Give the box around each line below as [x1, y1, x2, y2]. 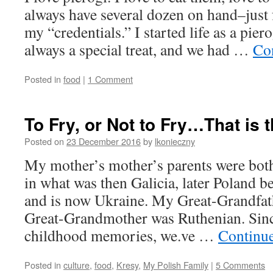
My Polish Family [143, 258, 208, 271]
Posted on [24, 135, 64, 147]
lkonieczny [155, 135, 195, 147]
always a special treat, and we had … [24, 39, 253, 60]
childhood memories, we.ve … [24, 225, 218, 246]
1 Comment [88, 73, 133, 85]
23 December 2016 [66, 135, 141, 147]
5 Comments [216, 258, 265, 271]
